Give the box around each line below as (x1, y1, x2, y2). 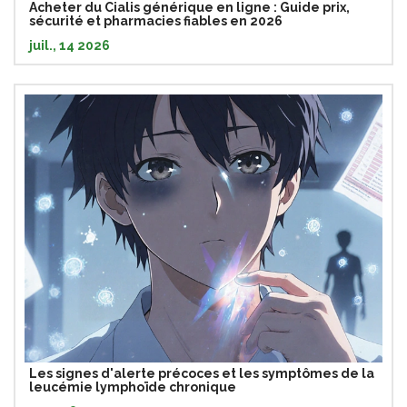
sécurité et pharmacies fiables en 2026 (29, 13, 283, 28)
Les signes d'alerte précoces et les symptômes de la (29, 366, 374, 382)
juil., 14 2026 (29, 37, 110, 53)
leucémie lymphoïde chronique (29, 380, 236, 395)
